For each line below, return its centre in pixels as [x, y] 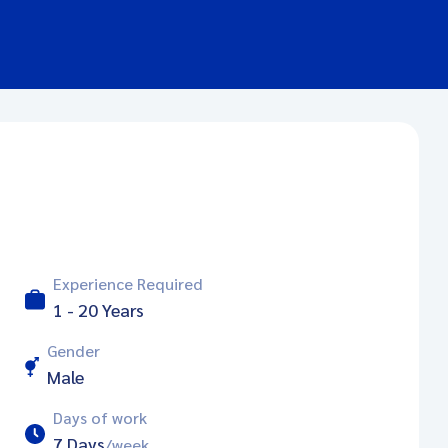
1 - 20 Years [99, 309]
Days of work [100, 417]
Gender [74, 350]
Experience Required [128, 283]
